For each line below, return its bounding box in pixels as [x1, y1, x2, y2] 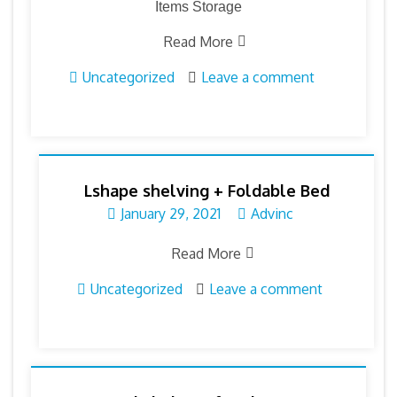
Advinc [250, 204, 293, 222]
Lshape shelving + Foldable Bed [83, 180, 330, 200]
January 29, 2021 [120, 204, 221, 222]
